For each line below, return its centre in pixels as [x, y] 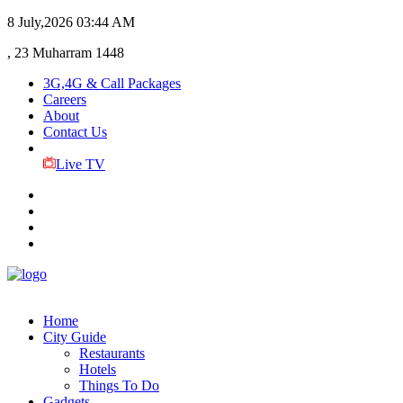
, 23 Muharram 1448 [66, 53]
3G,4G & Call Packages [112, 83]
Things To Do [119, 385]
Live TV [80, 164]
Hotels [98, 369]
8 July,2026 [40, 22]
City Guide [75, 337]
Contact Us [75, 132]
